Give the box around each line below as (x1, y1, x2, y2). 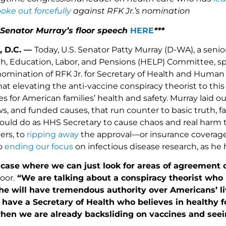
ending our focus (4, 141, 73, 151)
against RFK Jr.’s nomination (71, 6, 190, 16)
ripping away (26, 129, 79, 139)
